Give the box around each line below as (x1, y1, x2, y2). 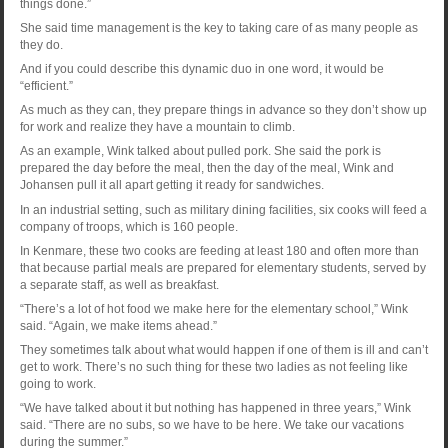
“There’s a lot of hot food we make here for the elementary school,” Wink (19, 301, 408, 316)
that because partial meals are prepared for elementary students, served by (19, 260, 426, 275)
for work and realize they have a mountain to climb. (19, 120, 295, 135)
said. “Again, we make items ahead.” (19, 318, 217, 333)
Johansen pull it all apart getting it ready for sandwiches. (19, 178, 324, 193)
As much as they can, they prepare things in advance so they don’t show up (19, 103, 427, 118)
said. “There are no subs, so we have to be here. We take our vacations (19, 418, 404, 433)
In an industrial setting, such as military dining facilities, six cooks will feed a (19, 202, 427, 217)
